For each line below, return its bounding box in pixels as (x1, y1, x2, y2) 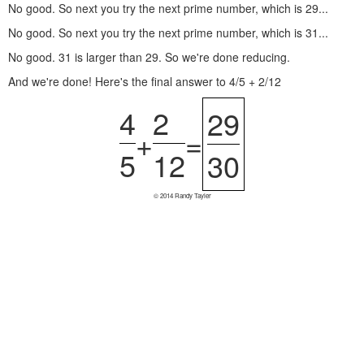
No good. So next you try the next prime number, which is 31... (8, 24, 328, 41)
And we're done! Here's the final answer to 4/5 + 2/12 (8, 73, 281, 89)
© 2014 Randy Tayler (153, 191, 211, 200)
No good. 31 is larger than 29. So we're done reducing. (8, 49, 290, 65)
